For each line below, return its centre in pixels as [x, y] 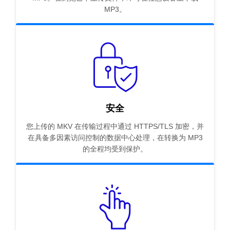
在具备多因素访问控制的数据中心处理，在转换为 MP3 [115, 138]
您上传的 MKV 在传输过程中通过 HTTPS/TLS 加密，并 [115, 127]
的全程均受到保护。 [115, 149]
